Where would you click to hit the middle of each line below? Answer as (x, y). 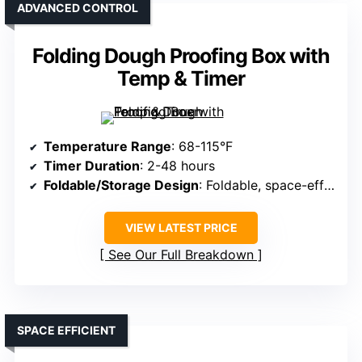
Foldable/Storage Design (121, 185)
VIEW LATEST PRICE (181, 228)
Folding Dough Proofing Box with (181, 56)
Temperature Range (107, 147)
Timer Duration (92, 166)
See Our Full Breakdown (181, 255)
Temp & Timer (181, 79)
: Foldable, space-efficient (261, 185)
